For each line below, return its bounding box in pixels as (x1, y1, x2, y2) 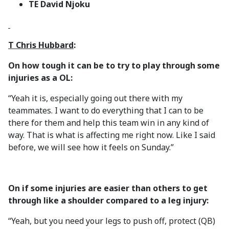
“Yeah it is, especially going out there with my (8, 93, 182, 104)
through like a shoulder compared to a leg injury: (8, 195, 209, 206)
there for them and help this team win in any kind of (8, 117, 209, 128)
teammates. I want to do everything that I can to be (8, 105, 203, 116)
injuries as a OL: (8, 72, 73, 83)
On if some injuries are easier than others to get (8, 182, 208, 194)
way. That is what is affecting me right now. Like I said (8, 129, 215, 141)
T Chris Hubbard (8, 39, 74, 51)
